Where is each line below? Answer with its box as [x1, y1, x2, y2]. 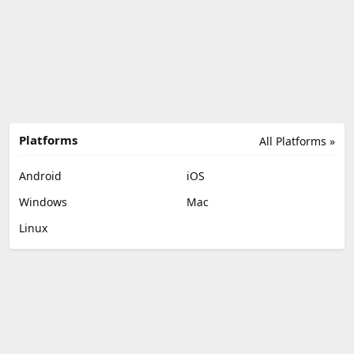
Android [19, 168, 62, 183]
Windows [19, 194, 67, 209]
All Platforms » [259, 133, 335, 149]
